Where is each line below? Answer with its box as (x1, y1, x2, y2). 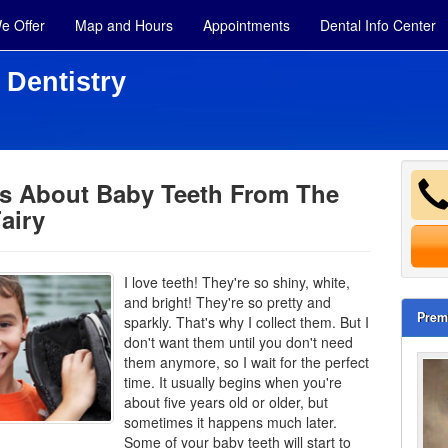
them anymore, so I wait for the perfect (123, 352, 369, 372)
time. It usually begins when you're (123, 372, 342, 392)
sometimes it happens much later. (123, 412, 337, 432)
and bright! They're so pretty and (123, 292, 331, 312)
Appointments (202, 15, 290, 35)
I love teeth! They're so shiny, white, (123, 272, 350, 292)
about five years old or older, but (123, 392, 328, 412)
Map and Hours (74, 15, 173, 35)
